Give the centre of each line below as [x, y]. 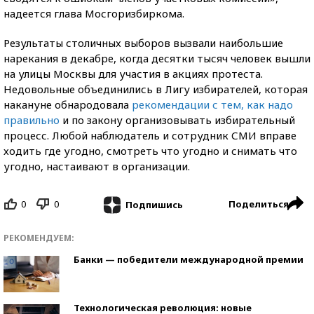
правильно [32, 120]
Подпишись [154, 204]
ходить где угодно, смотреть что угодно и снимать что [150, 151]
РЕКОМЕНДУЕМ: [39, 238]
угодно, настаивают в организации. [97, 166]
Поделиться [259, 204]
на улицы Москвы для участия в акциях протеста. [133, 74]
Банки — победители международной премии [189, 259]
